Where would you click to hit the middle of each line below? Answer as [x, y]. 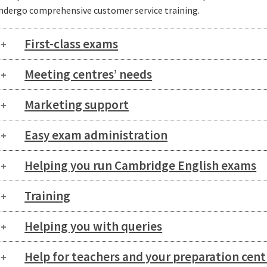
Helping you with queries [94, 226]
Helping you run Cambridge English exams [141, 166]
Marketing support [77, 105]
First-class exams [72, 44]
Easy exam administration [96, 135]
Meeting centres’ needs [89, 74]
